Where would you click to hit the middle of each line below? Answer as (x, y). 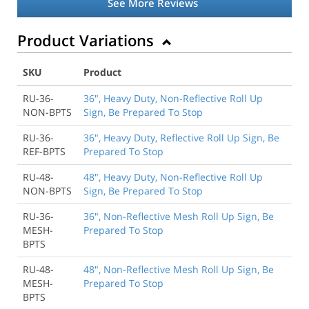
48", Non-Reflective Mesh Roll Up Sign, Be (179, 269)
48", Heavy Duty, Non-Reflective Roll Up (173, 177)
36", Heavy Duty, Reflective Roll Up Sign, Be (181, 137)
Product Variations (88, 40)
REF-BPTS (44, 151)
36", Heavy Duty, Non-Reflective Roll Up (173, 98)
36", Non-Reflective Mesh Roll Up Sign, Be (179, 216)
